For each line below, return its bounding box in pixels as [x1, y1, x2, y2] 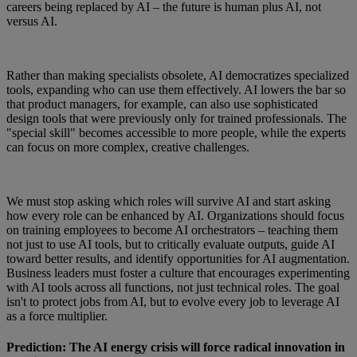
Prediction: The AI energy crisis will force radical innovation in [6, 339, 345, 354]
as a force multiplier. [6, 308, 108, 323]
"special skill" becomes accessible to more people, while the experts [6, 125, 346, 139]
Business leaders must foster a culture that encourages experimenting [6, 265, 350, 280]
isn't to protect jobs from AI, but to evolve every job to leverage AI [6, 294, 339, 308]
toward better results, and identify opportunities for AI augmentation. [6, 251, 350, 265]
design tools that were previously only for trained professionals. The [6, 111, 347, 125]
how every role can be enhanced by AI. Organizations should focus [6, 208, 344, 222]
